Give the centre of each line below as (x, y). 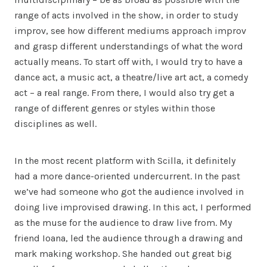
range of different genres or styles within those (115, 108)
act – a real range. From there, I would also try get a (124, 92)
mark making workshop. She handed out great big (123, 253)
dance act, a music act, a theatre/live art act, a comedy (131, 77)
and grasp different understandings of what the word (129, 46)
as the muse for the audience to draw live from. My (123, 222)
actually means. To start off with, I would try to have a (128, 61)
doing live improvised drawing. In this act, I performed (133, 207)
